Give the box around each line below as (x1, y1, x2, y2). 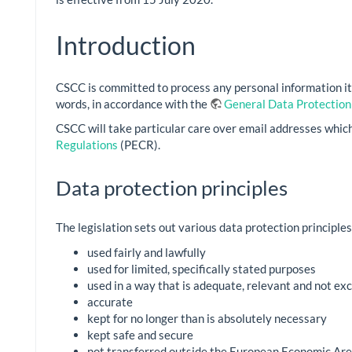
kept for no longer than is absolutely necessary (87, 310, 327, 325)
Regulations (56, 137, 118, 152)
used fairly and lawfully (87, 244, 206, 259)
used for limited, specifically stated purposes (87, 261, 316, 276)
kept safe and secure (87, 327, 193, 342)
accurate (87, 294, 133, 309)
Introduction (56, 29, 196, 60)
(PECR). (118, 137, 160, 152)
